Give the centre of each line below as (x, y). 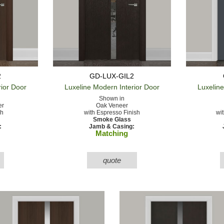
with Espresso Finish (112, 112)
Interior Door (138, 87)
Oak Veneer (112, 105)
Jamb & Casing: (112, 126)
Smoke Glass (112, 119)
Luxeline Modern (91, 87)
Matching (112, 133)
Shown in (112, 98)
